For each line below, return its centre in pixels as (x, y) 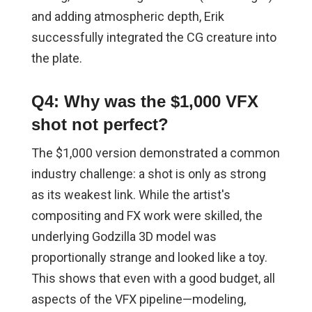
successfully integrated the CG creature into (154, 38)
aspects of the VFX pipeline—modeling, (138, 299)
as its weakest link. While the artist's (131, 195)
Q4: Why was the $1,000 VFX (145, 102)
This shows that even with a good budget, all (153, 279)
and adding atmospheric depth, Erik (127, 17)
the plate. (56, 58)
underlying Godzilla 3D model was (124, 237)
